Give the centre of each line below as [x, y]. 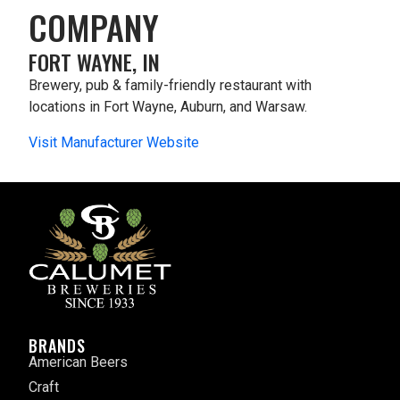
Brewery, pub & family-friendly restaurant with [170, 86]
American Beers [78, 362]
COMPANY [94, 27]
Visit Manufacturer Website [114, 143]
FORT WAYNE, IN [94, 62]
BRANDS [57, 346]
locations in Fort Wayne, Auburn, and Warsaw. [168, 107]
